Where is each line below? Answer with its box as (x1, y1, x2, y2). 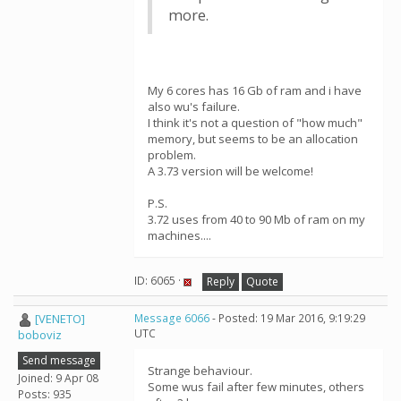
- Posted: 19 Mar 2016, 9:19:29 (209, 311, 365, 326)
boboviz (18, 327, 62, 344)
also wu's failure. (148, 98, 240, 115)
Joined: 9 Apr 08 (18, 370, 98, 386)
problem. (148, 147, 196, 163)
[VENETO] (35, 311, 85, 327)
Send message (22, 352, 96, 368)
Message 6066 (134, 311, 209, 326)
